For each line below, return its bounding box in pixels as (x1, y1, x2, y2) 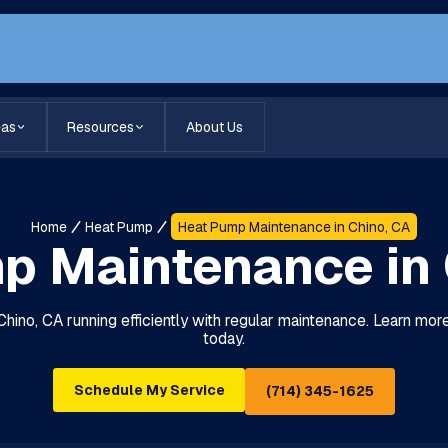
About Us (185, 118, 243, 137)
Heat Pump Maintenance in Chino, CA (177, 217, 410, 236)
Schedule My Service (73, 381, 225, 400)
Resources (67, 118, 135, 137)
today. (202, 327, 245, 349)
